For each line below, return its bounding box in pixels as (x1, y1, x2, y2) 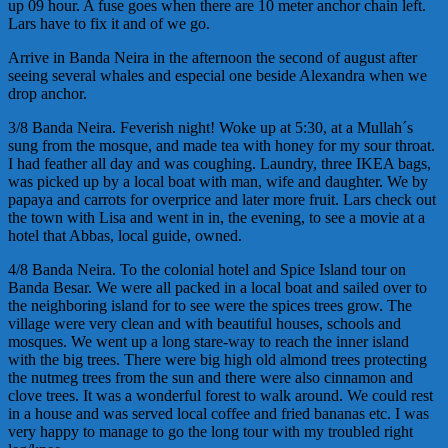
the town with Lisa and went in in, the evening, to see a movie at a (8, 209, 425, 227)
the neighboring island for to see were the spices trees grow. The (8, 297, 412, 315)
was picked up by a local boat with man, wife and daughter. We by (8, 173, 428, 191)
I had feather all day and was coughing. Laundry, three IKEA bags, (8, 155, 431, 173)
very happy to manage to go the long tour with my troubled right (8, 423, 413, 441)
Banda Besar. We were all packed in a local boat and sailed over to (8, 279, 427, 297)
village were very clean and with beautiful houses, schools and (8, 315, 401, 333)
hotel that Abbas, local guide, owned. (8, 227, 242, 245)
